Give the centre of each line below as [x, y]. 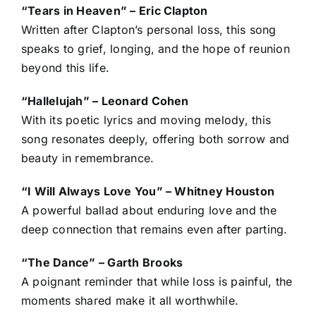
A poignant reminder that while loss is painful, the [157, 281]
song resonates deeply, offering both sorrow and [155, 139]
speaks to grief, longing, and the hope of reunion [155, 48]
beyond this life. [65, 67]
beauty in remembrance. [87, 158]
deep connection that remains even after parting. [154, 229]
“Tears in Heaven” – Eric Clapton [114, 10]
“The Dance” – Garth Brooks [102, 262]
